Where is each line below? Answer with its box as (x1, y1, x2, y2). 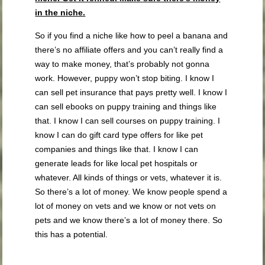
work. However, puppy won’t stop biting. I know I (35, 73, 215, 83)
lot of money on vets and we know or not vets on (35, 201, 216, 211)
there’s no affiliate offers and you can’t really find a (35, 45, 224, 55)
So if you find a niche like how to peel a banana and (35, 31, 228, 41)
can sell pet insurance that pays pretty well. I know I (35, 88, 228, 98)
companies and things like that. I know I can (35, 144, 199, 154)
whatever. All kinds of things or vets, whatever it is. (35, 173, 222, 183)
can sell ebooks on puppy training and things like (35, 102, 217, 112)
